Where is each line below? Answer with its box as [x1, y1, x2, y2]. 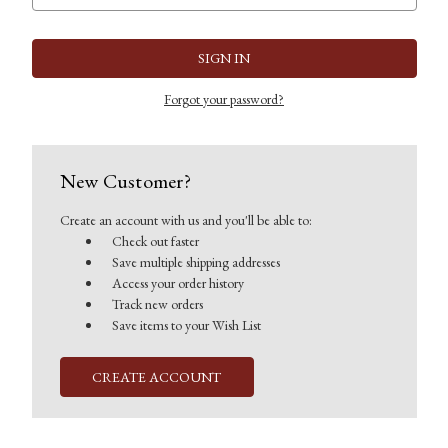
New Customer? [59, 168, 191, 195]
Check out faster [112, 232, 200, 251]
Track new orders [112, 295, 204, 314]
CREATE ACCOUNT [92, 368, 222, 387]
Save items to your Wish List [112, 316, 262, 335]
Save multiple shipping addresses [112, 253, 281, 272]
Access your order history [112, 274, 245, 293]
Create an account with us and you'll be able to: [59, 211, 312, 230]
